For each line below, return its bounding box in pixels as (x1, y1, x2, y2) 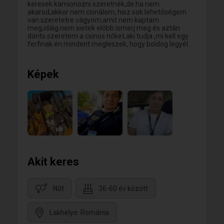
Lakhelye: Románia (49, 208, 109, 217)
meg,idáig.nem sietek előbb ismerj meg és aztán (27, 24, 180, 32)
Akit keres (27, 155, 79, 168)
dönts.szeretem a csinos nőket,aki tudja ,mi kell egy (27, 32, 188, 40)
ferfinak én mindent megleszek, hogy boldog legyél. (27, 40, 189, 48)
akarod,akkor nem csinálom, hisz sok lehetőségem (27, 8, 186, 16)
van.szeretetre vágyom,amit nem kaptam (27, 16, 159, 24)
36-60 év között (98, 184, 148, 193)
